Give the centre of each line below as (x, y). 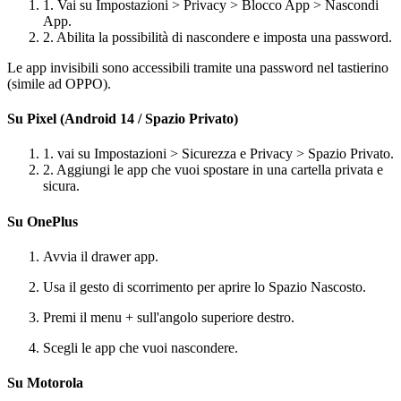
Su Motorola (45, 383)
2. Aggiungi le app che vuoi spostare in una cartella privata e (213, 170)
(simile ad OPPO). (59, 83)
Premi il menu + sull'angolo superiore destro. (169, 317)
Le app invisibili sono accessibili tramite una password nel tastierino (198, 67)
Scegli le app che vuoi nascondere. (141, 347)
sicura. (61, 186)
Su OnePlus (43, 221)
